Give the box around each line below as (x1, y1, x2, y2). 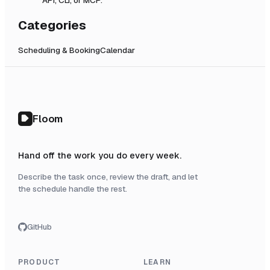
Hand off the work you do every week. (18, 149, 181, 161)
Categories (18, 17, 86, 33)
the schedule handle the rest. (18, 183, 127, 194)
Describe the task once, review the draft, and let (18, 171, 198, 182)
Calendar (100, 45, 135, 56)
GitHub (27, 221, 52, 232)
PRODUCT (18, 257, 61, 267)
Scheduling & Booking (18, 45, 100, 56)
